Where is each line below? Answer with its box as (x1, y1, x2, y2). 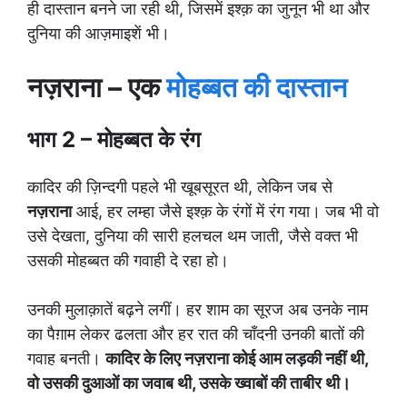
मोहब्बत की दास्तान (166, 71, 347, 104)
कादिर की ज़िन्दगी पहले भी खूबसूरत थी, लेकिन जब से (27, 177, 333, 196)
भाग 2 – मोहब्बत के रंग (27, 126, 201, 153)
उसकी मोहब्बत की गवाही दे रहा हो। (27, 251, 229, 270)
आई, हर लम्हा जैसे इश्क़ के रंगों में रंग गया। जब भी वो (72, 202, 379, 221)
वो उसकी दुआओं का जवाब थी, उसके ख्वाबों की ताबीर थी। (27, 373, 351, 392)
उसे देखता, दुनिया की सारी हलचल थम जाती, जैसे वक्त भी (27, 226, 358, 245)
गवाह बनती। (27, 349, 105, 368)
